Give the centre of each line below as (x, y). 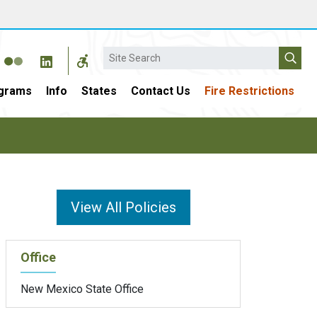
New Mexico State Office (82, 289)
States (99, 91)
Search (120, 54)
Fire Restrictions (249, 91)
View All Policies (123, 207)
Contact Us (161, 91)
